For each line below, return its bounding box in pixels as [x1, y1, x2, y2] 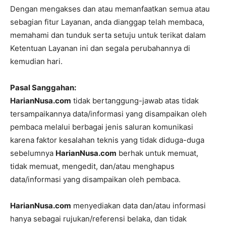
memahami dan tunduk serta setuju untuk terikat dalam [10, 30, 206, 40]
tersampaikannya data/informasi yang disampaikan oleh [10, 109, 207, 119]
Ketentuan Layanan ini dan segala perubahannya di [10, 43, 190, 53]
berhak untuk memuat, [117, 148, 198, 158]
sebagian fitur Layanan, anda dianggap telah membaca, [10, 17, 204, 27]
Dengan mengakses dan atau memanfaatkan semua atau [10, 4, 210, 14]
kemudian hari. [10, 56, 63, 66]
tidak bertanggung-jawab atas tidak [71, 96, 199, 105]
